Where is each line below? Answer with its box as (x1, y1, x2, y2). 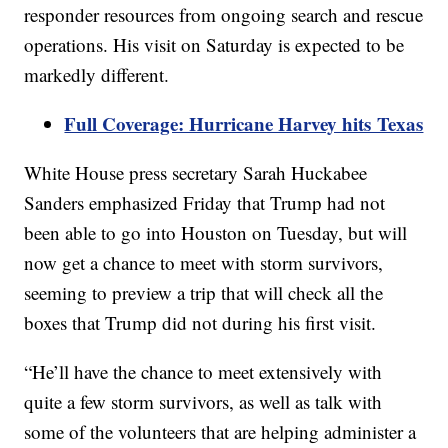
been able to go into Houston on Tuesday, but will (24, 220, 408, 246)
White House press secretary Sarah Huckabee (24, 160, 368, 186)
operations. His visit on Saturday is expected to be (24, 32, 405, 58)
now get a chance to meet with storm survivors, (24, 250, 384, 276)
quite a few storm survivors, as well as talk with (24, 389, 383, 415)
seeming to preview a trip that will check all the (24, 280, 384, 306)
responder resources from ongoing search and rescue (24, 2, 424, 28)
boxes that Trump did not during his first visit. (24, 310, 377, 336)
